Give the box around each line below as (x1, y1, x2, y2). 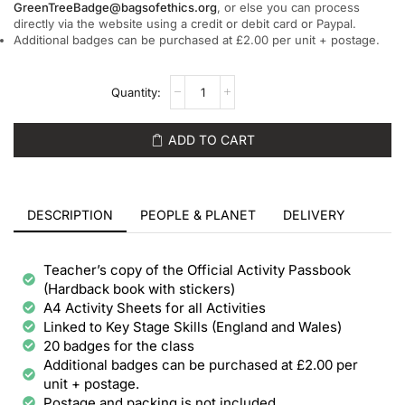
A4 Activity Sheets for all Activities (42, 298, 266, 316)
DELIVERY (283, 206, 345, 222)
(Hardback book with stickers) (42, 279, 235, 297)
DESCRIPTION (27, 206, 113, 222)
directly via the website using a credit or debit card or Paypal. (14, 15, 356, 31)
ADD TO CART (167, 131, 255, 147)
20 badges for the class (42, 336, 194, 354)
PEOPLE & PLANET (140, 206, 256, 222)
